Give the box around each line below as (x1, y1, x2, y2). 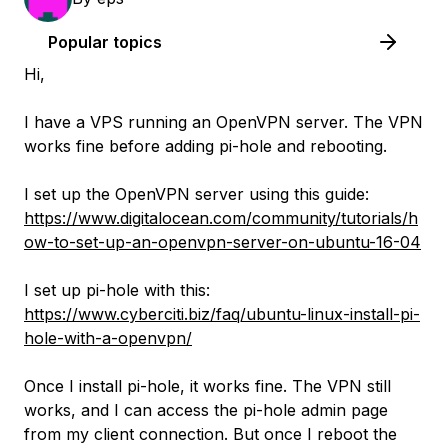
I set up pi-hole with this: (24, 280, 210, 300)
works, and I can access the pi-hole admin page (24, 400, 388, 420)
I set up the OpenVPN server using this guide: (24, 184, 369, 204)
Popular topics (48, 32, 162, 52)
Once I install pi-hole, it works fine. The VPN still (24, 376, 391, 396)
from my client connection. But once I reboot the (24, 424, 397, 444)
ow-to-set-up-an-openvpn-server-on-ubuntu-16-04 (24, 232, 421, 252)
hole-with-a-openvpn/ (24, 328, 192, 348)
